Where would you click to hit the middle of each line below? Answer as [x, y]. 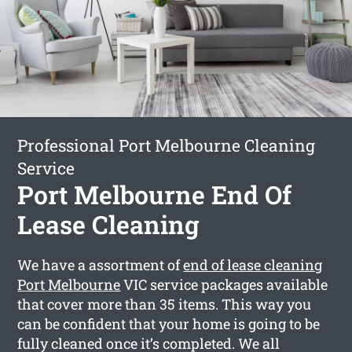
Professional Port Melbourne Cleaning [167, 145]
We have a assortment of [101, 264]
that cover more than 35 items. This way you [165, 304]
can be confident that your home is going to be [169, 323]
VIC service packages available [224, 284]
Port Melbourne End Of [155, 194]
